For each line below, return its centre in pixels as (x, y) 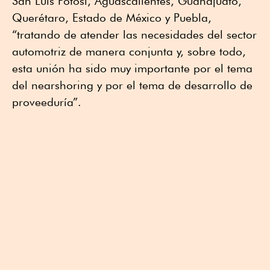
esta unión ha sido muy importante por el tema (132, 68)
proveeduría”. (47, 102)
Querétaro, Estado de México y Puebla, (112, 18)
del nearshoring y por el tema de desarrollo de (132, 85)
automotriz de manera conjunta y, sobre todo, (129, 52)
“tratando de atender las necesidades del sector (134, 35)
